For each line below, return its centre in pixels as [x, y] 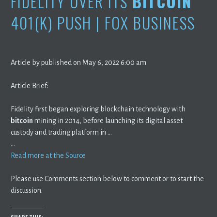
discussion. [27, 190]
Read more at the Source [48, 155]
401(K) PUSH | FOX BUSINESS [103, 22]
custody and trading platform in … [62, 132]
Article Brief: [30, 85]
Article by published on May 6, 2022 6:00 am [79, 62]
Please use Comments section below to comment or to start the [108, 178]
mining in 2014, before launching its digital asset [108, 120]
